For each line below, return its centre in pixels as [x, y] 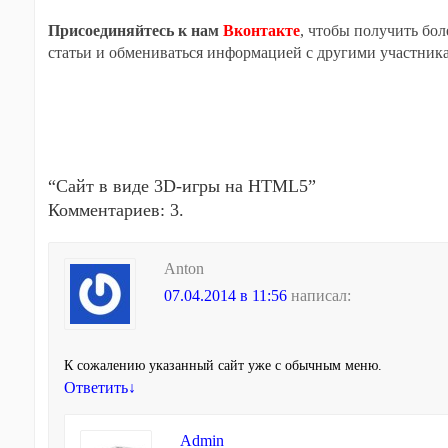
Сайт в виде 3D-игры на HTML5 [181, 186]
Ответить [95, 387]
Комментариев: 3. [115, 210]
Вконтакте [261, 30]
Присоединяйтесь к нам [135, 30]
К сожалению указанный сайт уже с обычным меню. [222, 365]
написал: [320, 295]
